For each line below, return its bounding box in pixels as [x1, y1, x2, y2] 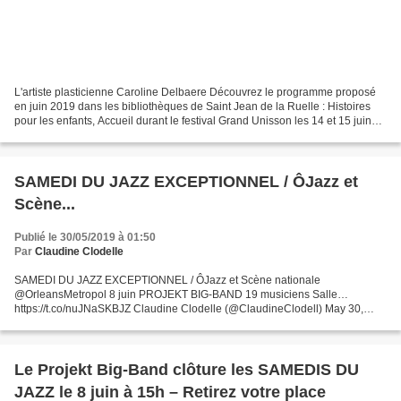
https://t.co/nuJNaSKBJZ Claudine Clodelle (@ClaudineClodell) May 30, [14, 302, 363, 315]
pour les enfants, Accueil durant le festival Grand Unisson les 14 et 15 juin [14, 114, 371, 127]
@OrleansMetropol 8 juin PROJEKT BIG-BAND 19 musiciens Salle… [14, 287, 348, 301]
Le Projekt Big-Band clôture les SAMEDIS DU [14, 360, 359, 379]
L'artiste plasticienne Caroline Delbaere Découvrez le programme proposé [14, 85, 376, 98]
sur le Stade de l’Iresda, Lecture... [14, 128, 176, 141]
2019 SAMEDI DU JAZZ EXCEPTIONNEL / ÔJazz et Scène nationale [14, 316, 348, 329]
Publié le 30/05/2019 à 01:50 [14, 230, 156, 243]
